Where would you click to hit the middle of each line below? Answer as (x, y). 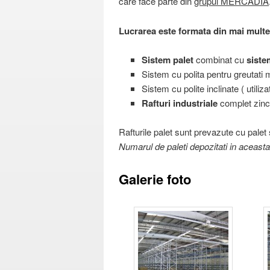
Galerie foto (155, 179)
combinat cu (220, 59)
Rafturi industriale (179, 103)
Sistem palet (167, 59)
